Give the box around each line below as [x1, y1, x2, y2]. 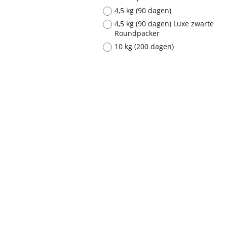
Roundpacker [115, 28, 160, 38]
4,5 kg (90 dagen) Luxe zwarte [115, 18, 214, 28]
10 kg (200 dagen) [115, 41, 174, 51]
